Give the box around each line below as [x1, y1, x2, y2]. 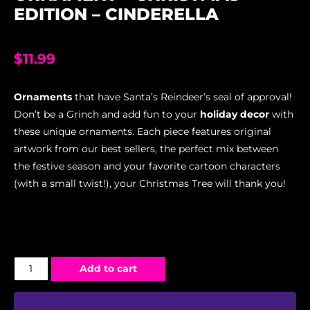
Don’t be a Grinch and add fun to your [14, 108, 200, 120]
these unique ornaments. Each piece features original [14, 125, 271, 137]
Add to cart [79, 262, 137, 274]
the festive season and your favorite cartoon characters [14, 160, 280, 172]
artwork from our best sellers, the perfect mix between [14, 143, 278, 154]
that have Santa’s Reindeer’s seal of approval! [72, 91, 292, 102]
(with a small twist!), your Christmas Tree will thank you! [14, 177, 286, 189]
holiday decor [200, 108, 269, 120]
